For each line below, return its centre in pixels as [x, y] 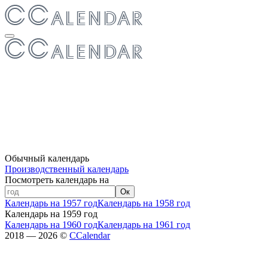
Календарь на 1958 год [144, 203]
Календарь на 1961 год [144, 225]
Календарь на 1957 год [51, 203]
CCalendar [90, 235]
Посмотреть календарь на [57, 180]
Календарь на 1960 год [51, 225]
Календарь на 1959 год [51, 214]
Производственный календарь [67, 169]
